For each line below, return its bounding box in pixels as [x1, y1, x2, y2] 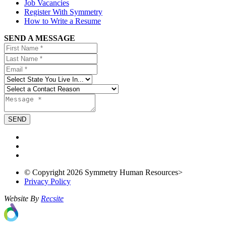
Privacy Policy [24, 177, 71, 186]
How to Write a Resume [24, 17, 101, 26]
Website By [4, 194, 41, 203]
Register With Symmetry [24, 8, 102, 17]
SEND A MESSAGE [4, 34, 75, 43]
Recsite [41, 194, 64, 203]
